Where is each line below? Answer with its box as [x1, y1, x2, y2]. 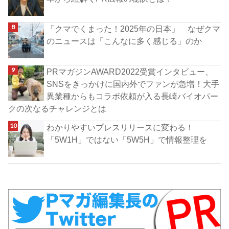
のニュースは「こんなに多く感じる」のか [47, 36, 202, 46]
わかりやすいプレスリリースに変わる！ [47, 123, 194, 132]
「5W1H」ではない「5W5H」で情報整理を [47, 135, 208, 145]
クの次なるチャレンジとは [8, 103, 107, 113]
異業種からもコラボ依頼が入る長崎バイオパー [47, 91, 219, 101]
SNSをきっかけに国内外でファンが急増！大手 [47, 79, 220, 88]
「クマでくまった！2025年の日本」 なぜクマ [47, 24, 221, 34]
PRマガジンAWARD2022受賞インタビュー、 [47, 66, 214, 76]
